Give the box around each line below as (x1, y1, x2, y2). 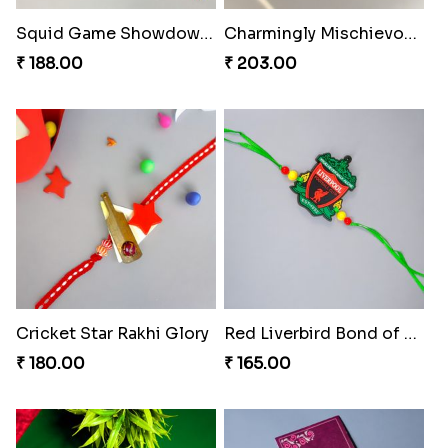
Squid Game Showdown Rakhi (199, 22, 213, 44)
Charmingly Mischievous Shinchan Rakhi (403, 22, 417, 44)
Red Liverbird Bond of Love (403, 322, 417, 344)
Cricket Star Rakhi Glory (15, 322, 209, 344)
